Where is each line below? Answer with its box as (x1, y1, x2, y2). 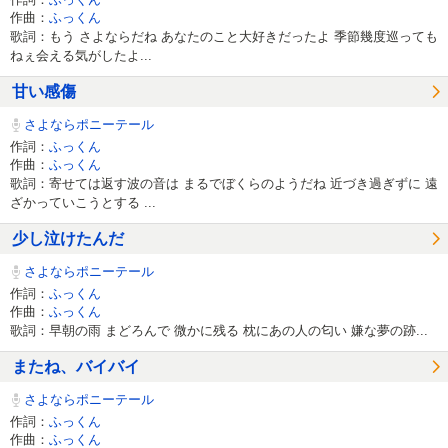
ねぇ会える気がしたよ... (10, 47, 152, 63)
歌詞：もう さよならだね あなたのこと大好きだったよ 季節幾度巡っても (10, 28, 438, 44)
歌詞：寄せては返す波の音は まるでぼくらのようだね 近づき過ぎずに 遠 (10, 175, 438, 191)
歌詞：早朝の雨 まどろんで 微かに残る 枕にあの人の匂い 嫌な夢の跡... (10, 322, 428, 338)
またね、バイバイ (12, 358, 140, 375)
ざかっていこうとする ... (10, 194, 156, 210)
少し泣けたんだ (12, 230, 124, 247)
